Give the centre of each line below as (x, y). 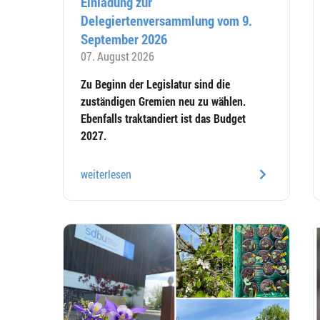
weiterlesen (106, 174)
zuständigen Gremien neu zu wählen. (163, 101)
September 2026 (124, 39)
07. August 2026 (117, 56)
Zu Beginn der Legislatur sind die (155, 84)
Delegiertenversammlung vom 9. (166, 20)
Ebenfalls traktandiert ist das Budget (163, 118)
